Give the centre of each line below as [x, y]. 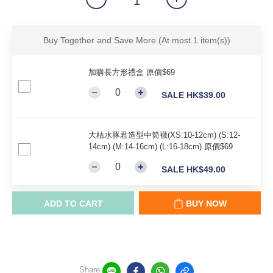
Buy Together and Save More [101, 40]
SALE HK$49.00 [193, 169]
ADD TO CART [73, 204]
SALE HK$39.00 [193, 95]
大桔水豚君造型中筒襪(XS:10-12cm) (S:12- [164, 135]
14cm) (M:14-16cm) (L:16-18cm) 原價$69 [161, 147]
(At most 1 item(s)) [194, 40]
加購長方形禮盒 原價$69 [132, 72]
